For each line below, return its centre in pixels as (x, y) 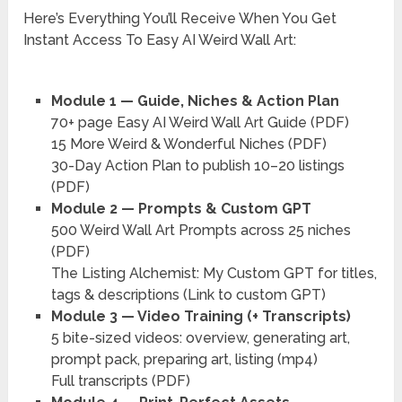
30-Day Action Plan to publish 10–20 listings (197, 165)
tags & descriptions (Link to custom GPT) (188, 294)
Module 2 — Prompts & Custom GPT (181, 208)
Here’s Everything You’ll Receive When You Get (180, 18)
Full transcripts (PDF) (120, 380)
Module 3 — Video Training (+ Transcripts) (201, 316)
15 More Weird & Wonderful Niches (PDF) (188, 144)
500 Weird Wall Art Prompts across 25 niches (201, 230)
